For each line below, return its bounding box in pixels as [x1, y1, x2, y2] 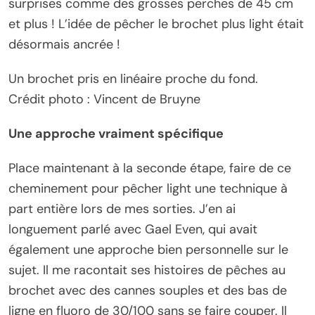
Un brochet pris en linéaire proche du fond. [8, 70, 258, 88]
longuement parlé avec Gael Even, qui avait [8, 221, 257, 238]
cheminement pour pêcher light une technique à [8, 180, 288, 198]
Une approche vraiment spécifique [8, 125, 224, 143]
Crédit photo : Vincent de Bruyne [8, 91, 200, 108]
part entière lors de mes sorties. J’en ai [8, 200, 236, 218]
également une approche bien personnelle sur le [8, 241, 288, 259]
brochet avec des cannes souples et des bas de [8, 282, 287, 300]
